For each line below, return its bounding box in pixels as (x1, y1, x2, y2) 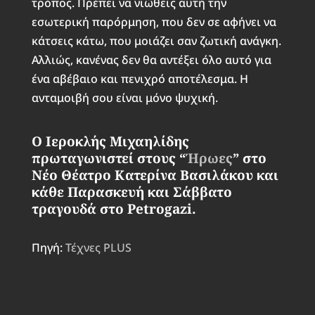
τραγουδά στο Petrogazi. (31, 200, 196, 219)
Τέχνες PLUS (65, 240, 131, 256)
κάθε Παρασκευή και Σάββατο (31, 183, 232, 202)
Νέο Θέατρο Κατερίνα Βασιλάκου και (31, 166, 278, 185)
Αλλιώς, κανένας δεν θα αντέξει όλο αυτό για (31, 52, 271, 68)
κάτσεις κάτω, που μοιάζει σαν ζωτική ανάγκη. (31, 33, 281, 49)
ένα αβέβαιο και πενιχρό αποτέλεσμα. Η (31, 71, 248, 87)
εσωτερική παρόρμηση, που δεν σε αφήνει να (31, 14, 276, 30)
